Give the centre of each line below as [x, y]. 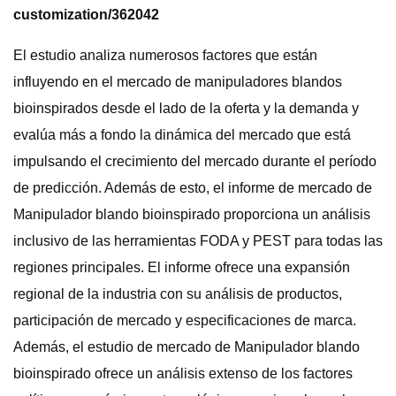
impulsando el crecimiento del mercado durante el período [195, 161]
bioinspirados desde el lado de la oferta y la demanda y [186, 108]
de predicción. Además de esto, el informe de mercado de [193, 188]
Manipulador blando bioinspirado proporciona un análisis [192, 214]
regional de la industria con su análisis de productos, [178, 294]
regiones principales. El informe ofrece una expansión [182, 267]
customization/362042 [86, 15]
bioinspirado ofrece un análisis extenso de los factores [183, 373]
